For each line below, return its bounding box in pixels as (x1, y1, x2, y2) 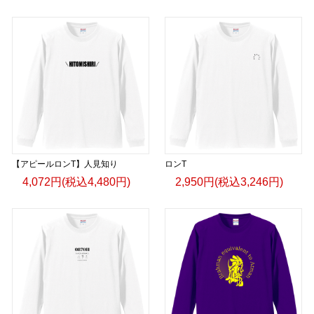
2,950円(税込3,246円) (175, 175, 283, 188)
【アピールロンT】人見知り (12, 158, 118, 169)
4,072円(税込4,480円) (22, 175, 130, 188)
